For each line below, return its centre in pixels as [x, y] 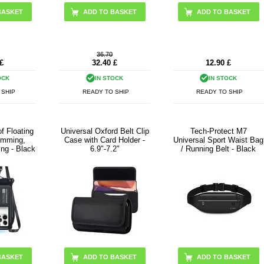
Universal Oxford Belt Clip [105, 131]
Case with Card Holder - [105, 140]
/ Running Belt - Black [219, 148]
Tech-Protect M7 [218, 131]
